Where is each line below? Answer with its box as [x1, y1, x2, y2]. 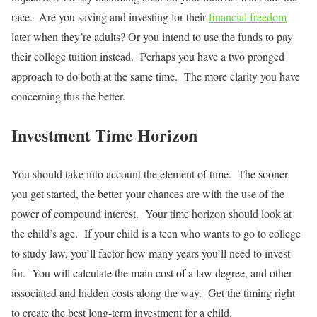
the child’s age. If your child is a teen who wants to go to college [11, 225, 301, 241]
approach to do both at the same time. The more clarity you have [11, 68, 300, 83]
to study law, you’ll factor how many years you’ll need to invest [11, 245, 290, 260]
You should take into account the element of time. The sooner [11, 166, 288, 181]
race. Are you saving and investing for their [11, 8, 209, 24]
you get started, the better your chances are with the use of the [11, 185, 284, 201]
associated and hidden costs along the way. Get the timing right [11, 284, 295, 300]
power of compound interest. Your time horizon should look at [11, 205, 292, 221]
